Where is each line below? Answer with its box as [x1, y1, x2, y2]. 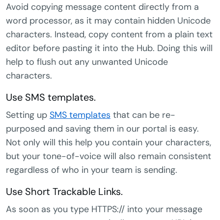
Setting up [6, 109, 50, 121]
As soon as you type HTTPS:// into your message [6, 203, 202, 216]
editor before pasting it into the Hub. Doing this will [6, 42, 213, 55]
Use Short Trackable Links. [6, 185, 123, 198]
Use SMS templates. [6, 91, 96, 104]
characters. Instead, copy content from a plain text [6, 28, 213, 41]
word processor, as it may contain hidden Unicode [6, 15, 211, 27]
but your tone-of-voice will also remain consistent [6, 150, 211, 163]
